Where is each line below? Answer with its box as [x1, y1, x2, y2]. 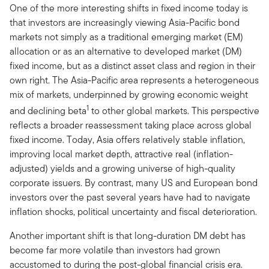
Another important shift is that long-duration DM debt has [10, 228, 246, 243]
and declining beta [10, 103, 86, 118]
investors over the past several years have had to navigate [10, 190, 250, 204]
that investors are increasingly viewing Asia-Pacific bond [10, 15, 240, 29]
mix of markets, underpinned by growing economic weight [10, 87, 248, 101]
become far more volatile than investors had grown [10, 243, 220, 257]
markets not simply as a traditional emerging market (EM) [10, 29, 243, 44]
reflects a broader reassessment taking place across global [10, 118, 252, 132]
